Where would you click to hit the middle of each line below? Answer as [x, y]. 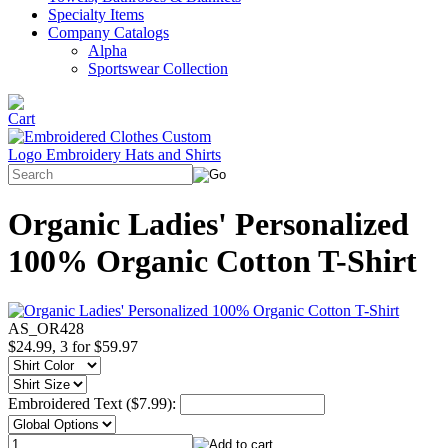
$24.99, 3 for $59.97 [73, 346]
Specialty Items [96, 14]
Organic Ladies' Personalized [208, 224]
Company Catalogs [108, 32]
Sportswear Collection [158, 68]
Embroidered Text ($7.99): [94, 403]
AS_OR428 [46, 328]
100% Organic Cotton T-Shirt [212, 261]
